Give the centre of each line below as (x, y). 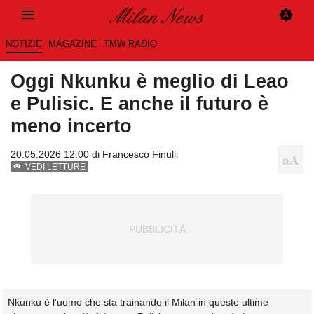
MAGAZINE (73, 44)
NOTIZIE (23, 44)
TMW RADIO (130, 44)
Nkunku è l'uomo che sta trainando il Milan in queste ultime (138, 302)
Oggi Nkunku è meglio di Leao (150, 81)
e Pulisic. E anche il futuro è (139, 104)
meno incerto (71, 126)
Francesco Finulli (140, 155)
